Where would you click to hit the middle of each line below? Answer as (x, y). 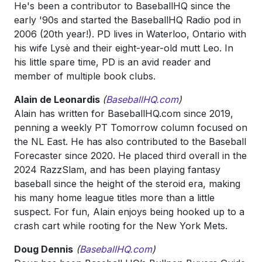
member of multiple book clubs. (85, 76)
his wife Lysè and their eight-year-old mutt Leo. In (124, 48)
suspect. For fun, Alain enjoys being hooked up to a (129, 212)
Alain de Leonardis (58, 99)
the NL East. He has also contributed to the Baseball (130, 142)
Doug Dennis (44, 249)
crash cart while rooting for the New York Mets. (121, 226)
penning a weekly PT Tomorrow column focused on (131, 127)
